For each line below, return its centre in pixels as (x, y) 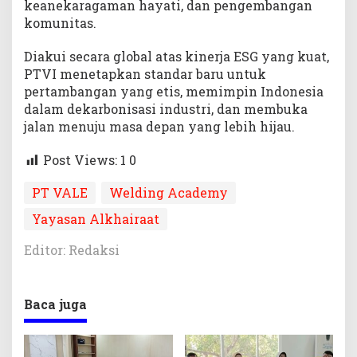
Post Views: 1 (84, 160)
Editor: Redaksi (72, 249)
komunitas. (60, 23)
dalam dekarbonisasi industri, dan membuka (166, 109)
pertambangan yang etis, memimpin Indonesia (174, 92)
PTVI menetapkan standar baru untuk (145, 74)
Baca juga (55, 304)
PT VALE (60, 192)
